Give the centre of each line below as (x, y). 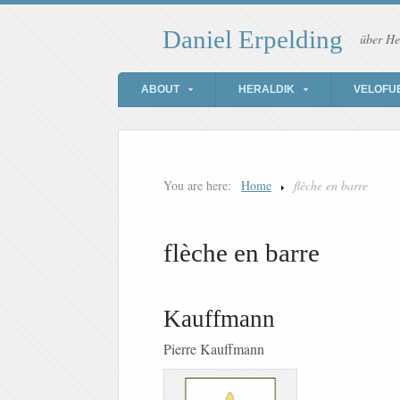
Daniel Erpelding (253, 40)
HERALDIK (267, 90)
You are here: (197, 186)
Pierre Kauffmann (214, 349)
